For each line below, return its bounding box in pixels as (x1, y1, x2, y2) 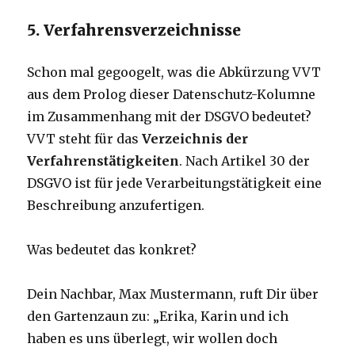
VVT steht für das (27, 131, 143, 147)
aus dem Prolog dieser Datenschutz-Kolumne (27, 86, 316, 103)
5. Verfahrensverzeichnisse (27, 21, 242, 40)
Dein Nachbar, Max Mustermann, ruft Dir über (27, 286, 319, 303)
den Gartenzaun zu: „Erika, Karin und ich (27, 308, 289, 325)
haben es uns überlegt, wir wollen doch (27, 330, 278, 347)
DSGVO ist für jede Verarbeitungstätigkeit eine (27, 175, 323, 192)
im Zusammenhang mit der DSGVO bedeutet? (27, 109, 312, 125)
